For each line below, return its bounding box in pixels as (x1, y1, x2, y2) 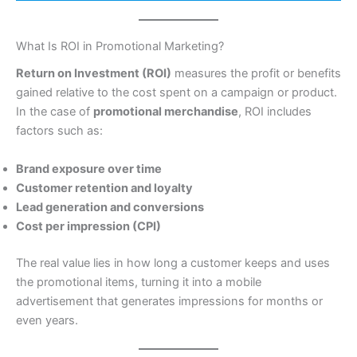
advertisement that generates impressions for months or (16, 293, 323, 308)
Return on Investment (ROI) (16, 66, 171, 81)
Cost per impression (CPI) (16, 218, 161, 233)
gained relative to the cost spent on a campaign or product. (16, 85, 337, 100)
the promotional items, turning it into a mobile (16, 274, 261, 289)
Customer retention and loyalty (16, 180, 193, 195)
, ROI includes (238, 104, 312, 120)
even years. (16, 312, 78, 328)
